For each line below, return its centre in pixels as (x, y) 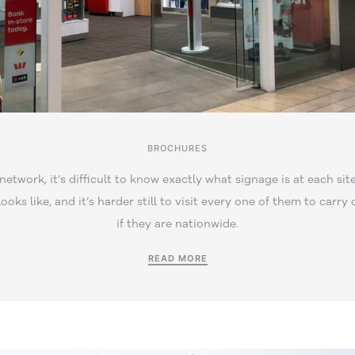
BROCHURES (177, 149)
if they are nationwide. (177, 224)
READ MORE (177, 259)
